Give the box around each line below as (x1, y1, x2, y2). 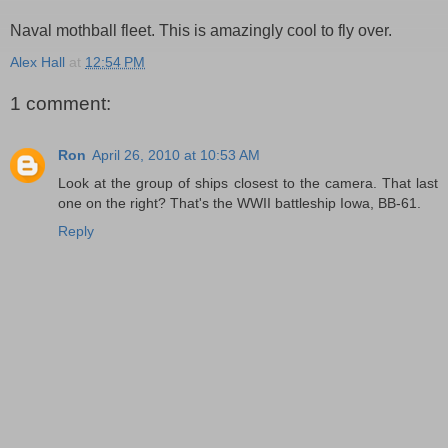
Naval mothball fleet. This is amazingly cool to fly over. (10, 22, 392, 40)
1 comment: (10, 92, 111, 114)
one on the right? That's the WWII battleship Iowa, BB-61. (58, 195, 421, 212)
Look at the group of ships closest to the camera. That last (58, 175, 438, 192)
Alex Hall (10, 54, 65, 71)
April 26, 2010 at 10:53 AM (92, 147, 260, 164)
